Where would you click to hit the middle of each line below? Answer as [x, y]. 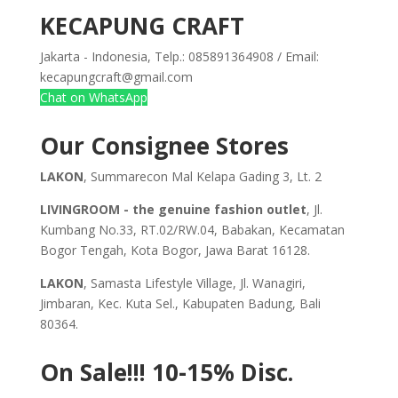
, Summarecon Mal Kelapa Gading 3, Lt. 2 [202, 177]
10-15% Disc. [222, 373]
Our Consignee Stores [164, 146]
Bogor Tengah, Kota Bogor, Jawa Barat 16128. [175, 251]
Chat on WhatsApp [93, 98]
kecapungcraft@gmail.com [116, 77]
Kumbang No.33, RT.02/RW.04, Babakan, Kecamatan [192, 230]
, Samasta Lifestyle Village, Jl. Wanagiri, [194, 283]
